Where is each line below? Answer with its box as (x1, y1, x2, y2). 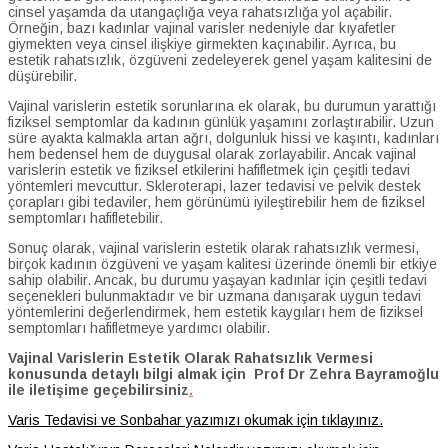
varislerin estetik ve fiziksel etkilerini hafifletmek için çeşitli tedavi (8, 161, 410, 178)
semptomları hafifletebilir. (8, 209, 163, 226)
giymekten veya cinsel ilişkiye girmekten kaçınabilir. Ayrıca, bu (8, 35, 396, 52)
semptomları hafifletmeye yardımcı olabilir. (8, 319, 270, 336)
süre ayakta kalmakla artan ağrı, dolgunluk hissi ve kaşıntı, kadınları (8, 129, 439, 146)
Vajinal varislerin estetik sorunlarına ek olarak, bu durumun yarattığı (8, 97, 436, 114)
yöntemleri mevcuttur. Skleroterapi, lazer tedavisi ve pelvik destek (8, 177, 421, 194)
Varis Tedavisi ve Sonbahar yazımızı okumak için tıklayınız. (8, 411, 383, 428)
